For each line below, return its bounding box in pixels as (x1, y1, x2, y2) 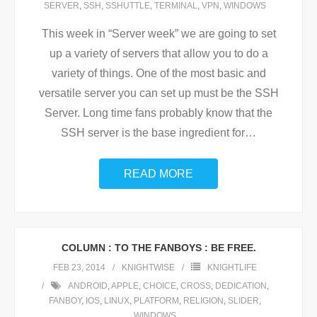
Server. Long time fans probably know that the (45, 107, 272, 119)
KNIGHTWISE (122, 263, 175, 272)
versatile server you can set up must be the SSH (38, 87, 279, 99)
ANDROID (67, 281, 108, 291)
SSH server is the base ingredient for (61, 127, 245, 139)
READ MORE (124, 168, 193, 180)
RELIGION (183, 296, 224, 306)
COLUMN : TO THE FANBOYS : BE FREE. (61, 242, 256, 253)
